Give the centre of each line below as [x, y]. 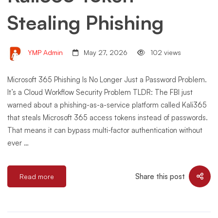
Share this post [160, 176]
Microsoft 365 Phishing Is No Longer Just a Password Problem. [107, 80]
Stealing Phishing [85, 22]
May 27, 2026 [105, 53]
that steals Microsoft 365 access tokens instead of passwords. [108, 118]
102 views [165, 53]
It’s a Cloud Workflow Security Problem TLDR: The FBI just [100, 92]
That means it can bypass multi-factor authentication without [105, 130]
